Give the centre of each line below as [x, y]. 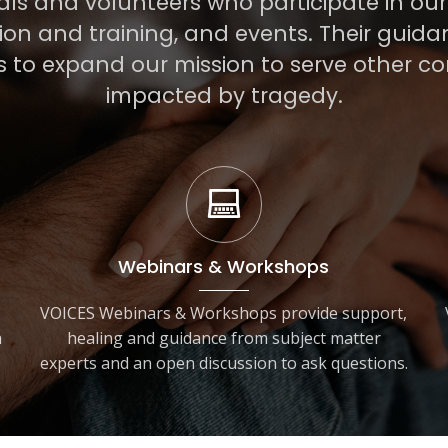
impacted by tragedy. [224, 96]
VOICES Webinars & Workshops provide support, [224, 312]
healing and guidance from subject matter [223, 337]
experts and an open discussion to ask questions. [223, 362]
